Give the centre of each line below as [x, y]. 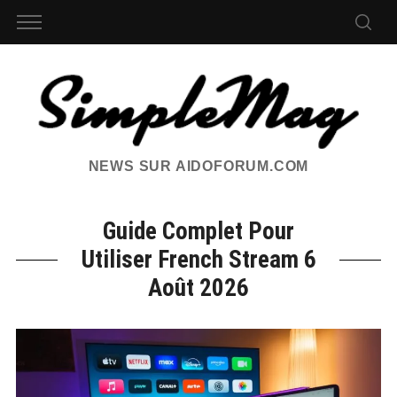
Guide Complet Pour [198, 232]
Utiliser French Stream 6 [198, 260]
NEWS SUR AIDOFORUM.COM [198, 167]
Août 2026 [198, 288]
